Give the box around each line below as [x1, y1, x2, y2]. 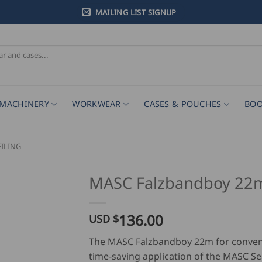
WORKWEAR [72, 98, 121, 109]
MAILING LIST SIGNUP [95, 6, 177, 18]
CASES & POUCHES [144, 98, 222, 109]
